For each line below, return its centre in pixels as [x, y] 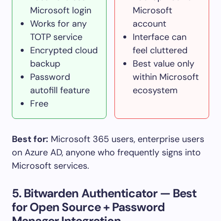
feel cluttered [160, 50]
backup [45, 63]
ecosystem [155, 90]
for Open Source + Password [89, 207]
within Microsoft [166, 77]
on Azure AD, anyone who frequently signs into [106, 152]
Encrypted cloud [64, 50]
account [149, 23]
